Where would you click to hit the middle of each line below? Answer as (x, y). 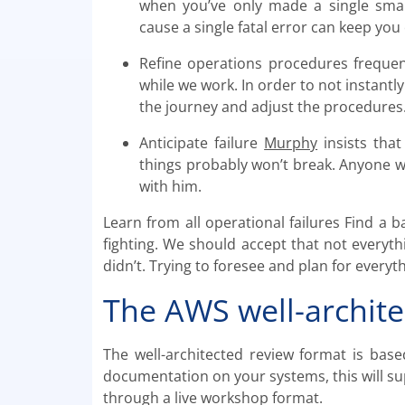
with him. (170, 187)
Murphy (291, 143)
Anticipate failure (202, 143)
